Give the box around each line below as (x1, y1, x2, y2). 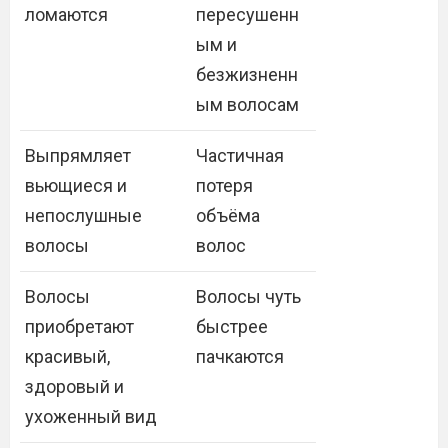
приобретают (25, 316, 134, 337)
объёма (196, 205, 260, 226)
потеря (196, 175, 253, 196)
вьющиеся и (25, 175, 127, 196)
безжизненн (196, 64, 298, 85)
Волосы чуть (196, 286, 301, 307)
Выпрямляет (25, 145, 131, 166)
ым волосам (196, 94, 299, 115)
